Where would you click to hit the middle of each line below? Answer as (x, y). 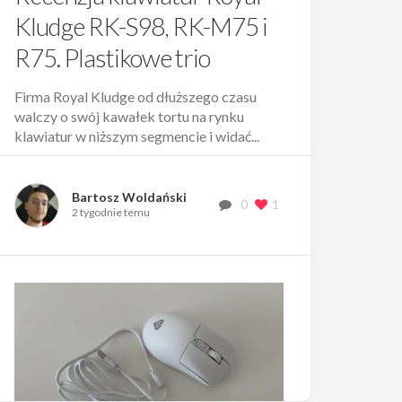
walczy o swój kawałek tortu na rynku (129, 116)
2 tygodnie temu (111, 213)
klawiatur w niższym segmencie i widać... (137, 135)
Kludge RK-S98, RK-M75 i (141, 26)
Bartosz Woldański (129, 197)
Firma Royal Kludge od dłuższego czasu (135, 96)
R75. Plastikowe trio (112, 57)
